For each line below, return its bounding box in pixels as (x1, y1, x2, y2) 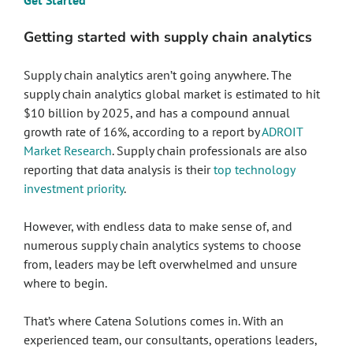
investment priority (24, 180, 124, 196)
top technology (214, 162, 295, 177)
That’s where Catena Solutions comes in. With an (24, 313, 284, 329)
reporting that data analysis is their (24, 162, 214, 177)
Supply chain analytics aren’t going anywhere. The (24, 67, 292, 83)
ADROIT (262, 124, 303, 139)
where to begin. (24, 275, 110, 291)
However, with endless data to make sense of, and (24, 218, 292, 234)
